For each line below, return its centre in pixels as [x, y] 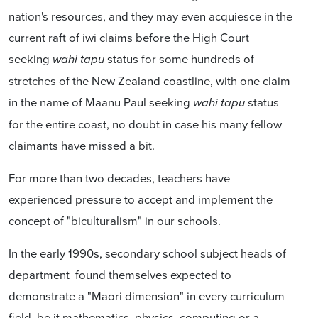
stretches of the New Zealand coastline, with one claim [149, 80]
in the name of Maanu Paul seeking [101, 102]
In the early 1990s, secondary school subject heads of [147, 253]
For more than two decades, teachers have [119, 177]
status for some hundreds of [181, 58]
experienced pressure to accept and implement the [141, 199]
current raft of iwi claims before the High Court [129, 37]
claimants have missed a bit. [82, 145]
